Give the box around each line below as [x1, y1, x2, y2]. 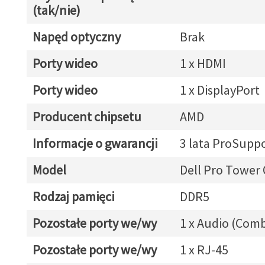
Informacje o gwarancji [32, 135, 157, 151]
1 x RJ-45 [179, 241, 228, 258]
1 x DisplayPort [179, 82, 260, 98]
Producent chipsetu [32, 108, 141, 125]
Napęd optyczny [32, 28, 121, 45]
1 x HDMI [179, 55, 226, 72]
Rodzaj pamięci [32, 188, 114, 205]
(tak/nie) [32, 2, 80, 18]
